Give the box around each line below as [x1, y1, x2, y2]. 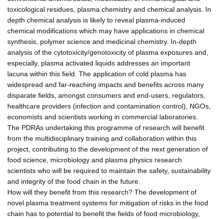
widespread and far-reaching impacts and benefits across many [7, 80, 204, 88]
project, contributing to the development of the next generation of [7, 145, 208, 153]
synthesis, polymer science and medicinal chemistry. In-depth [7, 37, 197, 45]
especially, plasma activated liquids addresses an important [7, 59, 190, 67]
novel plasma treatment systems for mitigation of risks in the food [7, 198, 208, 207]
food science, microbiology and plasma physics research [7, 155, 182, 164]
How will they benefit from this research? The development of [7, 188, 197, 196]
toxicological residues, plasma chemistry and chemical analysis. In [7, 5, 211, 13]
